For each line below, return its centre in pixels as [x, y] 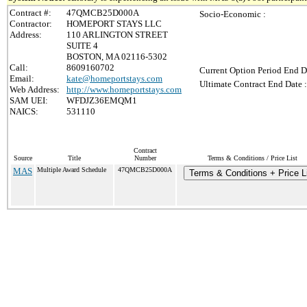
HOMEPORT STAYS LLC [114, 24]
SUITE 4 [82, 46]
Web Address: [35, 89]
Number [145, 158]
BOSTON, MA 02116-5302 [117, 57]
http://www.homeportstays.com [124, 89]
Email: [22, 78]
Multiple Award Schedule [72, 170]
